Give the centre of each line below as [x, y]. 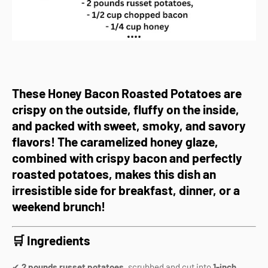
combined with [54, 158]
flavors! [33, 141]
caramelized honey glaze [147, 141]
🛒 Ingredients [51, 240]
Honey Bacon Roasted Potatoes [135, 93]
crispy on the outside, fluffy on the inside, [126, 109]
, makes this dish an [162, 174]
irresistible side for [65, 190]
